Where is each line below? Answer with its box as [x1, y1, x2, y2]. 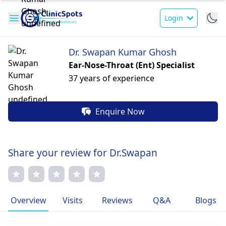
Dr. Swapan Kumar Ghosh [69, 46, 177, 58]
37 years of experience [69, 73, 154, 84]
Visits [63, 195, 83, 206]
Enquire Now [95, 106, 145, 117]
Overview [10, 195, 46, 206]
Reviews [101, 195, 133, 206]
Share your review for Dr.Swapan [8, 146, 157, 159]
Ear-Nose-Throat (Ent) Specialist [69, 60, 195, 71]
